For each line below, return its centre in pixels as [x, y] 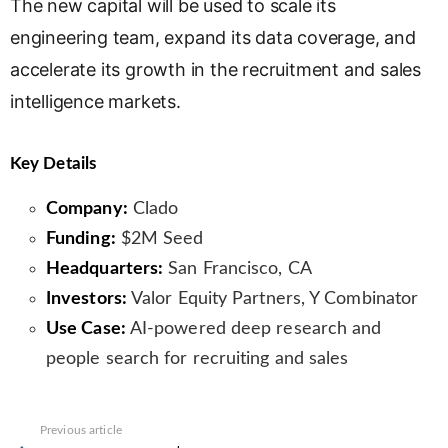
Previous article [81, 430]
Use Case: [86, 329]
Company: [87, 209]
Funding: [81, 239]
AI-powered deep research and [253, 329]
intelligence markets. [95, 102]
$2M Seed [159, 239]
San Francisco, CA [237, 269]
